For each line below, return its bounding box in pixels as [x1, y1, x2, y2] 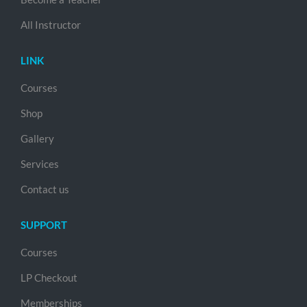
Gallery [21, 132, 54, 145]
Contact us [21, 183, 69, 195]
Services [21, 158, 59, 170]
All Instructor [21, 19, 81, 31]
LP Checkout [21, 271, 77, 284]
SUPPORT [21, 219, 67, 231]
